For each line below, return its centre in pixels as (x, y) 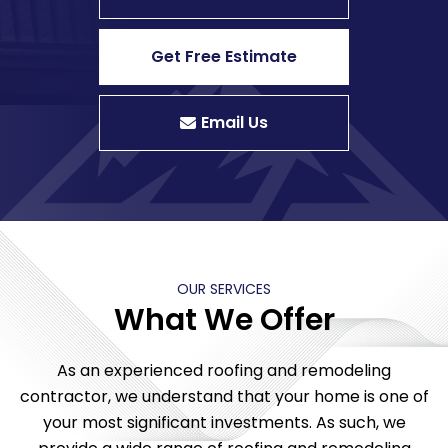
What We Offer (224, 319)
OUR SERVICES (224, 288)
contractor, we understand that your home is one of (224, 396)
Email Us (234, 122)
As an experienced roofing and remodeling (224, 370)
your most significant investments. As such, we (224, 422)
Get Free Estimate (224, 56)
